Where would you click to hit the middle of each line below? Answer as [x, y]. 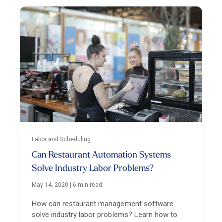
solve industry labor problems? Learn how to [105, 215]
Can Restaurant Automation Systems [101, 156]
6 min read [88, 185]
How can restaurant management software [103, 204]
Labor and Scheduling [61, 139]
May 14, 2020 [50, 185]
